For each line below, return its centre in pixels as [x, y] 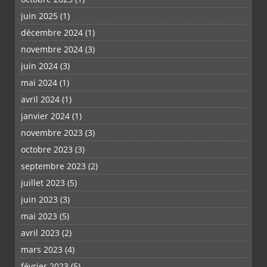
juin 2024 [39, 66]
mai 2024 [39, 83]
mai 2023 [39, 216]
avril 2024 [40, 100]
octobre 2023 [47, 150]
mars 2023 [42, 250]
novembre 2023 [52, 133]
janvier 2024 [45, 116]
